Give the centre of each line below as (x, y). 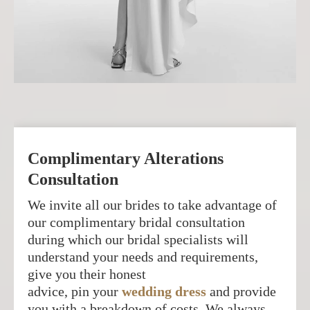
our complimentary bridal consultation (136, 222)
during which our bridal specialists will (138, 240)
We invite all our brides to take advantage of (152, 205)
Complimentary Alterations (126, 159)
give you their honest (87, 274)
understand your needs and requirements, (143, 257)
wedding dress (164, 292)
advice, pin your (73, 292)
